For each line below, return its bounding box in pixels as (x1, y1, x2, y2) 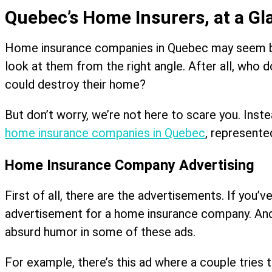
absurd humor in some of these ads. (5, 225, 195, 240)
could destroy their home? (5, 76, 146, 92)
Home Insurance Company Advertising (5, 157, 254, 174)
